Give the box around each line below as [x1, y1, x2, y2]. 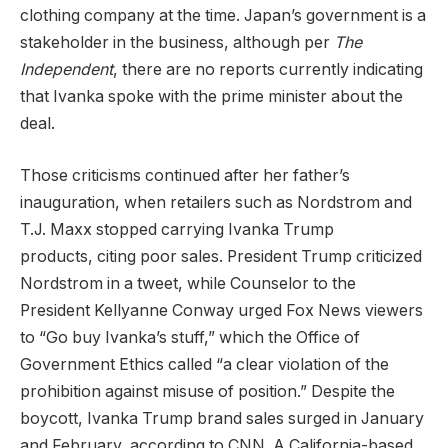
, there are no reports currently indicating [113, 60, 423, 80]
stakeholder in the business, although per [20, 33, 334, 53]
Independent [20, 60, 113, 80]
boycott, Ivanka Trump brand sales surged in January [20, 408, 424, 428]
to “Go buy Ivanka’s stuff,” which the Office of [20, 327, 360, 347]
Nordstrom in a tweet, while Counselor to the [20, 273, 356, 293]
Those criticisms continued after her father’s [20, 165, 350, 185]
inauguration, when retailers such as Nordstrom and [20, 192, 412, 212]
